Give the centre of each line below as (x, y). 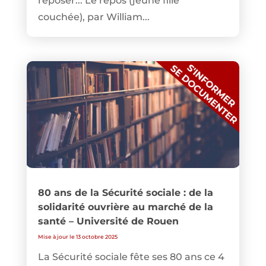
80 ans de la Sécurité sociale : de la (125, 192)
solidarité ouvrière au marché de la (125, 207)
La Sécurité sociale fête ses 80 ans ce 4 (131, 256)
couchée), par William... (94, 17)
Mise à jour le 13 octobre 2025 (77, 236)
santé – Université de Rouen (108, 221)
